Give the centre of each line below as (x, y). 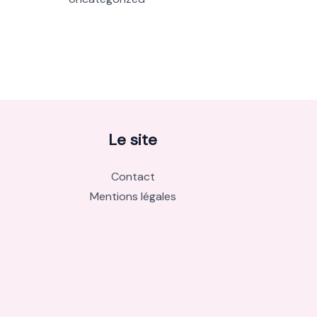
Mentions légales (133, 196)
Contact (133, 176)
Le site (133, 139)
